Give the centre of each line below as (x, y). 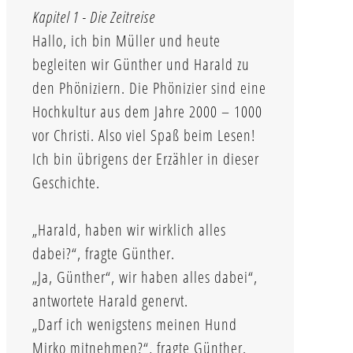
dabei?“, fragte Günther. (104, 253)
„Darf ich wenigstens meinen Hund (135, 324)
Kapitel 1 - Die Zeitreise (94, 17)
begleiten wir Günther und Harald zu (141, 64)
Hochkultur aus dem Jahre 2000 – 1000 (147, 111)
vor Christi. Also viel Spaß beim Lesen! (144, 135)
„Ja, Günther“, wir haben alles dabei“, (145, 277)
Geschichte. (66, 182)
